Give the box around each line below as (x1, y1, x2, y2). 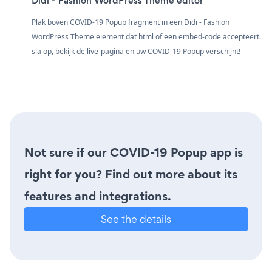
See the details (101, 211, 171, 226)
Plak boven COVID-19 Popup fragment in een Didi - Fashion (32, 16, 229, 27)
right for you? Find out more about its (24, 165, 237, 183)
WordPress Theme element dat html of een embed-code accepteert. (32, 31, 261, 42)
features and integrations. (24, 187, 171, 205)
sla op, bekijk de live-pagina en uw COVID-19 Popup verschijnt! (32, 46, 240, 56)
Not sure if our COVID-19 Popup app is (24, 143, 243, 161)
